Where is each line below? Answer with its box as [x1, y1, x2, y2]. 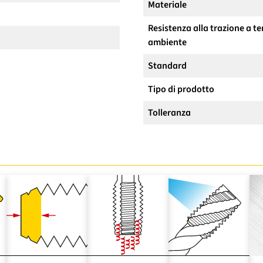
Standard [148, 59, 187, 72]
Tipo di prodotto [148, 82, 214, 96]
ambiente [148, 35, 187, 49]
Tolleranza [148, 106, 191, 119]
